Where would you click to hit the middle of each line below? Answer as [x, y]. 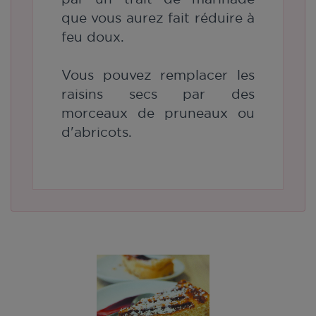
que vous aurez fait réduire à [158, 18]
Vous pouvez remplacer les [158, 75]
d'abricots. [97, 132]
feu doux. [95, 37]
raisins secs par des [158, 94]
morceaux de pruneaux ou [158, 113]
